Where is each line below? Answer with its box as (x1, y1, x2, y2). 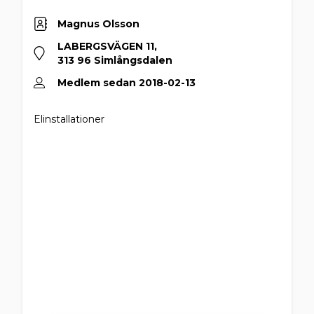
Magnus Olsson (57, 18, 139, 30)
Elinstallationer (34, 113, 104, 125)
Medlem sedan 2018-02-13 (57, 76, 196, 89)
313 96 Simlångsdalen (57, 54, 172, 67)
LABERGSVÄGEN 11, (57, 40, 157, 53)
